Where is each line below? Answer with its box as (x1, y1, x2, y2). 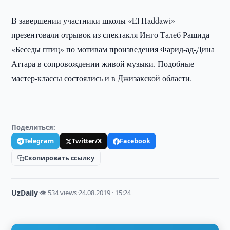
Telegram (24, 137, 54, 145)
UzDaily (11, 188, 39, 198)
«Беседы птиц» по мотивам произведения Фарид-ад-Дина (11, 44, 215, 54)
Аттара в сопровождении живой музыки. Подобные (11, 58, 195, 69)
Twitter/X (72, 137, 102, 145)
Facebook (120, 137, 151, 145)
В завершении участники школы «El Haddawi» (11, 15, 176, 26)
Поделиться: (11, 123, 56, 132)
